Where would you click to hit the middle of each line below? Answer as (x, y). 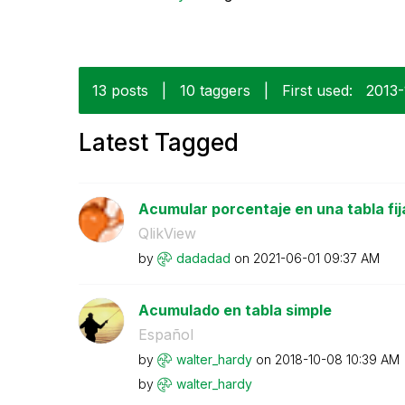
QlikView (167, 233)
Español (165, 334)
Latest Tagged (159, 142)
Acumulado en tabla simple (235, 310)
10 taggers (215, 90)
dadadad (203, 258)
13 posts (120, 90)
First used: (317, 90)
